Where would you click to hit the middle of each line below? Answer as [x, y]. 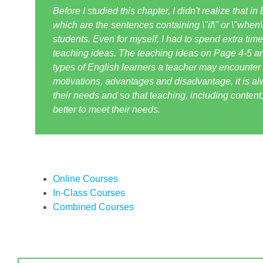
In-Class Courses [89, 193]
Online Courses [85, 179]
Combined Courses [93, 207]
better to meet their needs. [107, 110]
